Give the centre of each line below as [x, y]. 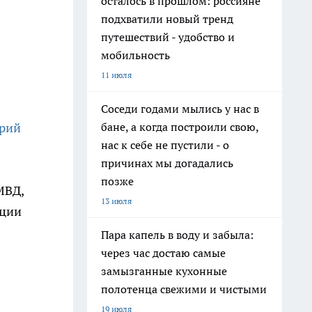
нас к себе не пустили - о [165, 145]
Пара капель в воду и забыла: [177, 235]
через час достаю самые [163, 253]
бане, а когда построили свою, [180, 127]
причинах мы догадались [167, 163]
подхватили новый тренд [167, 19]
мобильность [135, 55]
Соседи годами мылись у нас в [180, 109]
